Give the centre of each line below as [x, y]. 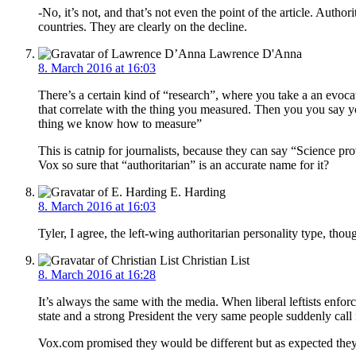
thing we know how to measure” [120, 123]
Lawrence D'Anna [254, 53]
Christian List [214, 260]
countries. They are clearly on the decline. [143, 26]
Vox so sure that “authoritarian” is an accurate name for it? [184, 164]
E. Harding [196, 192]
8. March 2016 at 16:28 [97, 274]
